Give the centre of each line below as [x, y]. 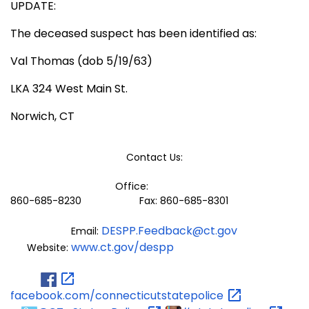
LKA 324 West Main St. [69, 89]
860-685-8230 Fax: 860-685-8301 [143, 201]
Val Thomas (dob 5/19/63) [81, 61]
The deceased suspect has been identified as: [133, 34]
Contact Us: [154, 158]
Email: [56, 231]
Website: [41, 248]
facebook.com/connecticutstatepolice [118, 295]
